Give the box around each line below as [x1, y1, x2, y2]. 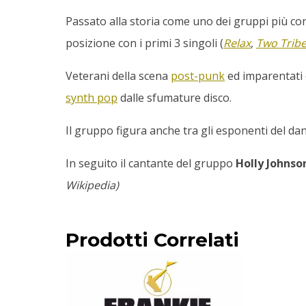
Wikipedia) [66, 178, 119, 193]
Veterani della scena [66, 68, 171, 84]
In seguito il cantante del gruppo [66, 156, 236, 171]
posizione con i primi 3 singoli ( [66, 36, 223, 51]
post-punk [171, 68, 225, 84]
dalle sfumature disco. [117, 90, 232, 106]
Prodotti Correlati [66, 228, 239, 252]
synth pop [66, 90, 117, 106]
